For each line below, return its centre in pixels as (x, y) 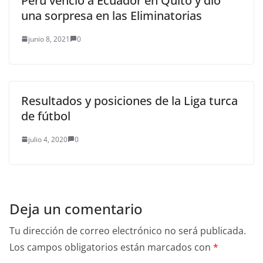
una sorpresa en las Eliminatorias (112, 15)
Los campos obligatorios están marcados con (111, 247)
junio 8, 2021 (49, 39)
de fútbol (46, 116)
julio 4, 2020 (48, 139)
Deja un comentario (76, 208)
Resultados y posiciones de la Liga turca (129, 100)
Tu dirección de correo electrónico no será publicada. (128, 230)
